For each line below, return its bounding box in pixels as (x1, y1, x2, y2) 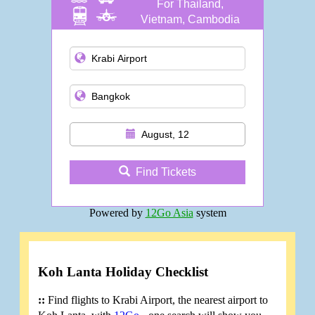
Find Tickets (136, 166, 196, 179)
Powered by (89, 207, 146, 219)
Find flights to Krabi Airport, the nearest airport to (45, 294, 269, 307)
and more (166, 29, 214, 41)
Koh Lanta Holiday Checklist (38, 264, 209, 279)
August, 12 (141, 129, 189, 141)
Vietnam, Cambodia (140, 13, 240, 26)
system (193, 207, 226, 219)
